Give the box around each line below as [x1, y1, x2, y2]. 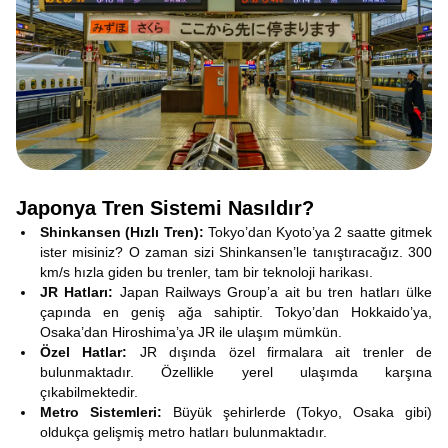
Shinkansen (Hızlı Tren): [40, 224, 204, 240]
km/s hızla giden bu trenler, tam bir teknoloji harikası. [40, 264, 373, 280]
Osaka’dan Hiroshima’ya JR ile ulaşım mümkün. [40, 324, 342, 340]
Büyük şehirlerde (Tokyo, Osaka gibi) [161, 404, 433, 420]
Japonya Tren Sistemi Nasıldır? [16, 197, 314, 219]
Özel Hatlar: [40, 344, 128, 360]
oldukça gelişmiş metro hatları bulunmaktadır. [40, 424, 331, 440]
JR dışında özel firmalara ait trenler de [127, 344, 432, 360]
